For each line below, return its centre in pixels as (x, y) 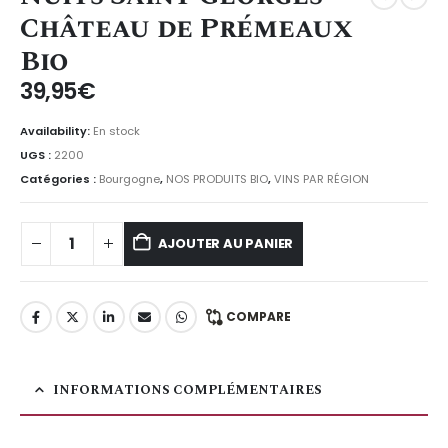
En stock (116, 131)
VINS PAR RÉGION (321, 178)
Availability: (56, 131)
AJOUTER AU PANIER (225, 243)
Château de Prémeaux (186, 28)
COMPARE (258, 316)
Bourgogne (129, 178)
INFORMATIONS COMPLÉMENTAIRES (187, 390)
